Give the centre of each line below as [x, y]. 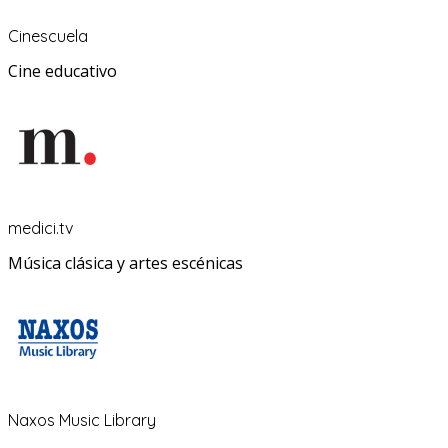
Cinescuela [48, 36]
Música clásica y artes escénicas [125, 263]
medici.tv [40, 228]
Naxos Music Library [82, 420]
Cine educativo [62, 71]
